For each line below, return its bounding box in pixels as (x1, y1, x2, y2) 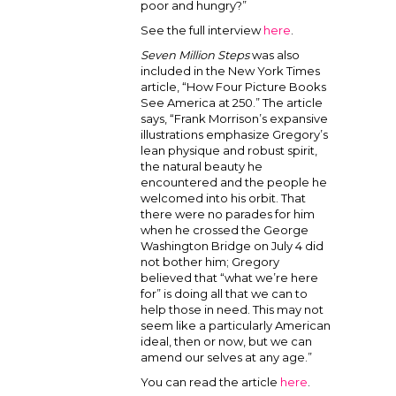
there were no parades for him (141, 207, 315, 221)
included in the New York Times (141, 64, 320, 78)
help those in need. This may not (141, 302, 324, 316)
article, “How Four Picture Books (141, 80, 326, 94)
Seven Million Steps (141, 48, 249, 62)
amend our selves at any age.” (141, 350, 312, 364)
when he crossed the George (141, 223, 308, 237)
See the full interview (141, 23, 263, 37)
